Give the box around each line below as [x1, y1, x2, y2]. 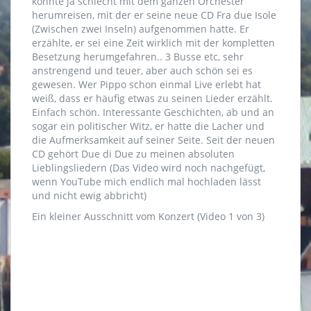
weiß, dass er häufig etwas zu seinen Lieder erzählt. [32, 92, 273, 106]
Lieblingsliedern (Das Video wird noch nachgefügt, [32, 161, 265, 175]
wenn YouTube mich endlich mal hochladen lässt [32, 175, 261, 189]
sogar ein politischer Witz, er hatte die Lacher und [32, 119, 264, 133]
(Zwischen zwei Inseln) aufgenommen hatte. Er [32, 22, 249, 36]
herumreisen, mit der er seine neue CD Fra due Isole [32, 8, 276, 22]
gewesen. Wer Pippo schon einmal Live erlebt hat [32, 78, 261, 92]
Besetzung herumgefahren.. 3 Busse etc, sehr [32, 50, 244, 64]
